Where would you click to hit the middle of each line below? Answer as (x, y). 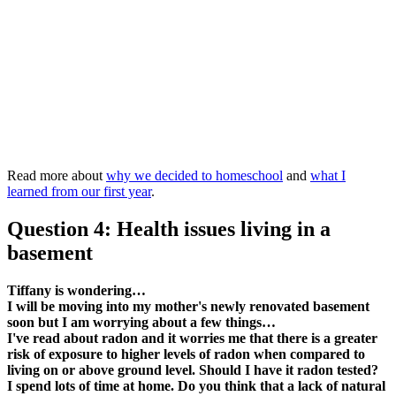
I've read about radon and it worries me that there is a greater (192, 338)
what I (328, 176)
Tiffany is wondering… (76, 290)
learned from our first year (79, 192)
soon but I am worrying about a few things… (141, 322)
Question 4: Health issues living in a (169, 228)
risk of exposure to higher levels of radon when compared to (186, 354)
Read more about (57, 176)
